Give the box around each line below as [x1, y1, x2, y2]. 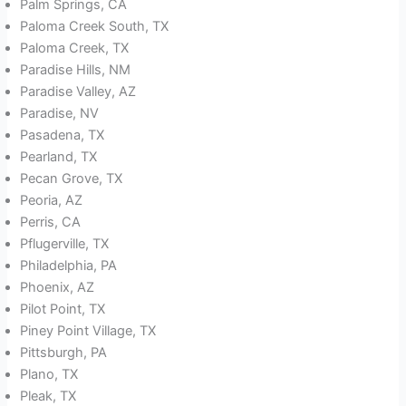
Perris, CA [20, 214, 82, 231]
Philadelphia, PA [20, 257, 118, 275]
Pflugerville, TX [20, 236, 110, 253]
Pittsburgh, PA [20, 344, 108, 362]
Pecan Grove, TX [20, 170, 123, 188]
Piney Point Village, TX [20, 323, 157, 340]
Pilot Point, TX [20, 301, 106, 318]
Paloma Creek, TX [20, 40, 130, 57]
